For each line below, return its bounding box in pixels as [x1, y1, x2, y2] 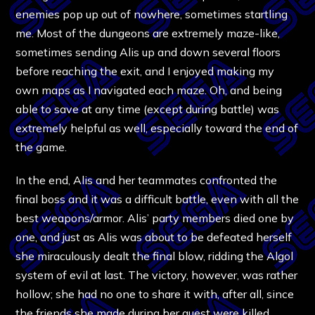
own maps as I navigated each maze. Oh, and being [15, 82, 283, 97]
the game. [15, 139, 67, 154]
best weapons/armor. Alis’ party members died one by [15, 210, 295, 225]
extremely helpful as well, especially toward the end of [15, 120, 299, 135]
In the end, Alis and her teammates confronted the [15, 172, 278, 187]
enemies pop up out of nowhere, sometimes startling [15, 6, 288, 21]
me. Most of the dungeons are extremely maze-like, [15, 25, 281, 40]
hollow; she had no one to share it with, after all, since [15, 286, 295, 301]
